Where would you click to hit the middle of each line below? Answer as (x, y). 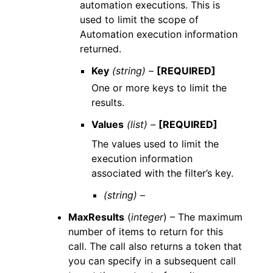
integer (147, 217)
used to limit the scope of (140, 19)
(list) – (141, 124)
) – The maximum (203, 217)
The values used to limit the (155, 144)
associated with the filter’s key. (163, 173)
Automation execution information (159, 34)
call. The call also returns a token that (155, 246)
